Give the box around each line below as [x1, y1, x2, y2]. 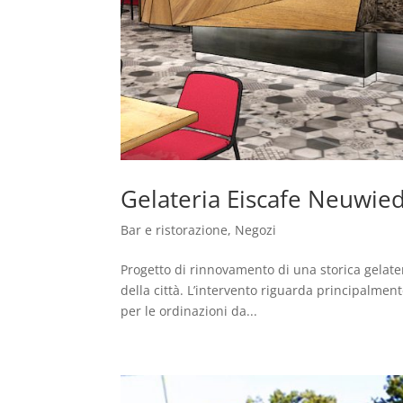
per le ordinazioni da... [121, 301, 258, 319]
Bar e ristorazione [121, 220, 228, 238]
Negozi [235, 220, 277, 238]
